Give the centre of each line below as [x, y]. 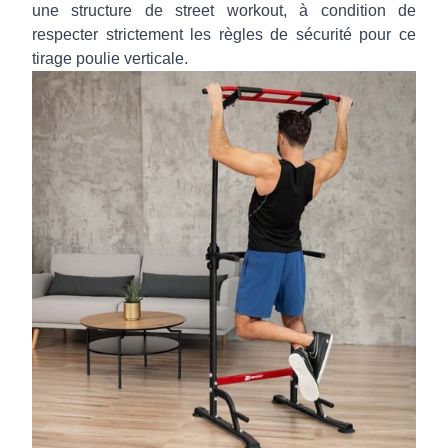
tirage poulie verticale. [110, 58]
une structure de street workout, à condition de [224, 10]
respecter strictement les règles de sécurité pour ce [224, 34]
